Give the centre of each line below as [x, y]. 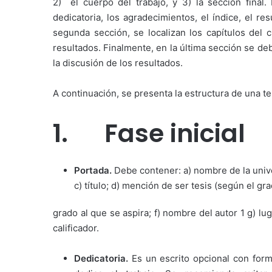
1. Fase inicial [149, 133]
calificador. [76, 228]
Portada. [94, 171]
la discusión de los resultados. [118, 63]
